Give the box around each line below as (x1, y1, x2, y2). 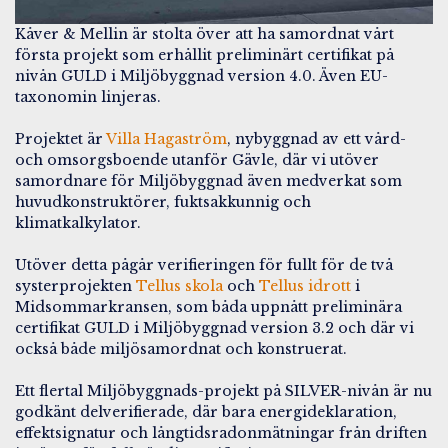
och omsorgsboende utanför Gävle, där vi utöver (15, 150, 379, 169)
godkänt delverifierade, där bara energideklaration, (15, 402, 397, 421)
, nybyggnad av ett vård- (227, 129, 406, 148)
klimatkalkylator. (15, 213, 141, 232)
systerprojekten (15, 276, 136, 295)
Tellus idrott (259, 276, 351, 295)
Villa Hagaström (106, 129, 227, 148)
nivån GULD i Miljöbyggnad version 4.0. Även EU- (15, 66, 388, 85)
